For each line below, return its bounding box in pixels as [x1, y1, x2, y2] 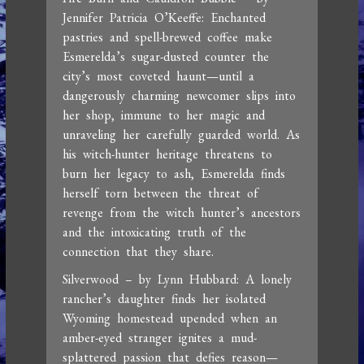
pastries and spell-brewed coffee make [63, 28, 273, 46]
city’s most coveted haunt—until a [63, 67, 255, 85]
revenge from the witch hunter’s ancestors [63, 204, 301, 222]
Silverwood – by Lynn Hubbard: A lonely [63, 271, 292, 288]
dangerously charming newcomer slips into [63, 87, 297, 105]
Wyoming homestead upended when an [63, 310, 278, 327]
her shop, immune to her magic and [63, 106, 266, 124]
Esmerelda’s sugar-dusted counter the [63, 48, 270, 66]
